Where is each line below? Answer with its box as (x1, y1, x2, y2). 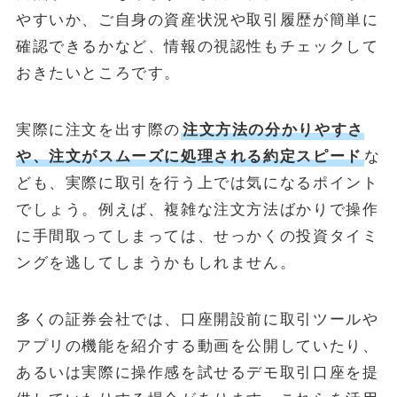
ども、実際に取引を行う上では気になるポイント (15, 174, 379, 191)
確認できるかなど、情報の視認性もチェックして (15, 37, 379, 55)
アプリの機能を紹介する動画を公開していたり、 (15, 337, 379, 354)
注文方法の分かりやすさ (183, 121, 364, 138)
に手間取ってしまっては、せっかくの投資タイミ (15, 227, 379, 245)
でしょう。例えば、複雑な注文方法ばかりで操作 (15, 200, 379, 218)
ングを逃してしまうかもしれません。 (15, 253, 297, 271)
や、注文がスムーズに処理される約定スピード (15, 147, 362, 165)
